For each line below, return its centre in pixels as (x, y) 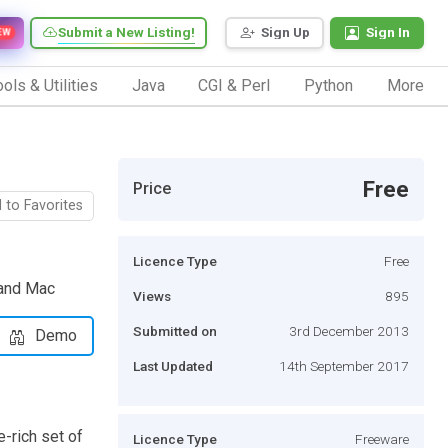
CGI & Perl (234, 85)
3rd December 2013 (349, 330)
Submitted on (175, 330)
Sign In (388, 32)
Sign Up (285, 32)
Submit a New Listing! (126, 32)
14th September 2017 (344, 365)
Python (329, 85)
